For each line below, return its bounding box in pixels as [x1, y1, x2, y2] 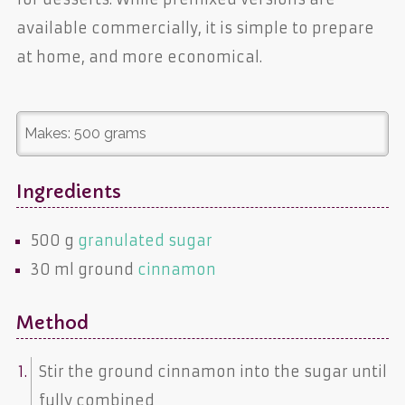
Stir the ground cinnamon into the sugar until [38, 362, 387, 381]
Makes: [24, 124, 74, 142]
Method [15, 311, 89, 334]
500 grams [73, 124, 146, 142]
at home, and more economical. [15, 47, 262, 66]
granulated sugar [77, 231, 212, 250]
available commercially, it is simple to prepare [15, 18, 374, 37]
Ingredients [15, 180, 121, 203]
